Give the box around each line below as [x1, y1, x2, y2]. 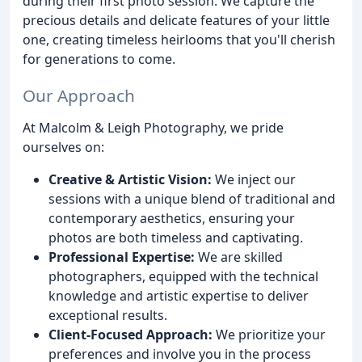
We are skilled [195, 247, 283, 266]
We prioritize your [213, 325, 326, 343]
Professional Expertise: [48, 247, 195, 266]
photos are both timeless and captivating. [48, 228, 303, 246]
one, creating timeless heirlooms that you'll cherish [23, 31, 335, 49]
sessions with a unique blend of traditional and [48, 189, 335, 208]
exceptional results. [48, 305, 167, 324]
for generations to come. [23, 50, 175, 69]
